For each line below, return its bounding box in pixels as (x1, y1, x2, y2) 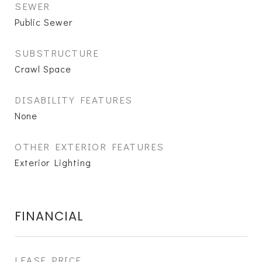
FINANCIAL (15, 208, 84, 225)
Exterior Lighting (15, 156, 91, 168)
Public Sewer (15, 16, 73, 28)
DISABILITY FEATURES (15, 93, 133, 106)
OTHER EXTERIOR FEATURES (15, 140, 164, 153)
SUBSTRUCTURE (15, 46, 99, 60)
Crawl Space (15, 63, 71, 75)
